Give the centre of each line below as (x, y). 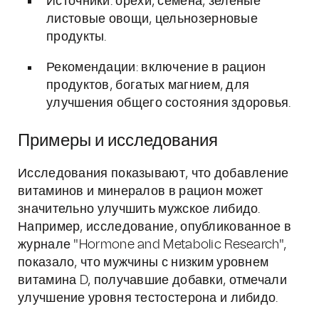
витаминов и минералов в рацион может (141, 192)
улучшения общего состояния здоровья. (169, 103)
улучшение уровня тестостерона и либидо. (148, 298)
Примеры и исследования (118, 141)
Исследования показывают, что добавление (153, 174)
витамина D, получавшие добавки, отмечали (152, 281)
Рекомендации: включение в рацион (156, 68)
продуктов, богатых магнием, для (148, 85)
